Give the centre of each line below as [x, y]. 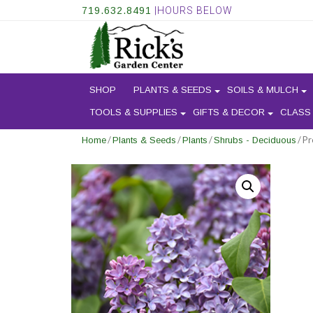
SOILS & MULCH [263, 90]
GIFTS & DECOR [229, 112]
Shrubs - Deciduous [255, 140]
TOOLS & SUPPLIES [133, 112]
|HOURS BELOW [192, 10]
